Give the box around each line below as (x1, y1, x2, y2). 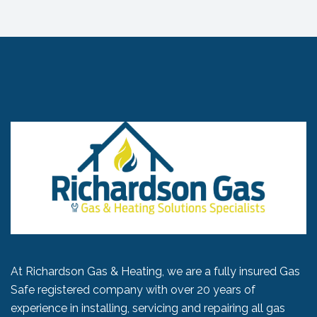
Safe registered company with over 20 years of (11, 283, 255, 297)
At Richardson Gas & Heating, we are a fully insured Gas (11, 265, 300, 279)
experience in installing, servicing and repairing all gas (11, 301, 285, 316)
